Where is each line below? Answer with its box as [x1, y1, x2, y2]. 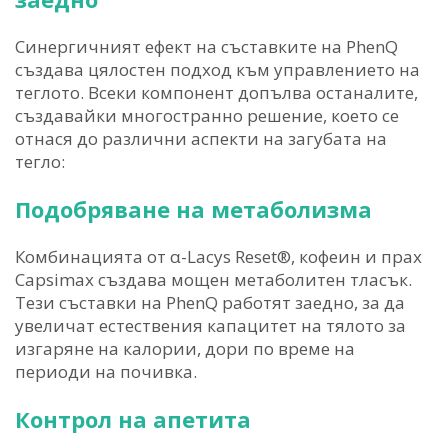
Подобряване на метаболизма [15, 194, 372, 225]
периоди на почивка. [15, 360, 197, 384]
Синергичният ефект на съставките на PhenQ [15, 35, 398, 59]
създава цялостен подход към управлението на [15, 58, 420, 82]
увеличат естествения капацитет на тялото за [15, 314, 406, 338]
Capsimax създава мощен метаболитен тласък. [15, 268, 412, 292]
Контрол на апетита [15, 404, 251, 435]
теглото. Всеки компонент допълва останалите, [15, 81, 418, 105]
